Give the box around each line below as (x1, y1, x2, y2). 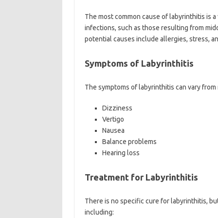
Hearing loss (102, 149, 140, 157)
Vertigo (102, 115, 124, 123)
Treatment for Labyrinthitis (84, 172, 198, 182)
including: (84, 208, 114, 216)
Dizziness (102, 104, 132, 112)
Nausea (102, 127, 125, 134)
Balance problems (102, 138, 157, 145)
